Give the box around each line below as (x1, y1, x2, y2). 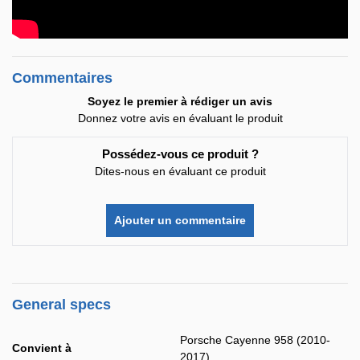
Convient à (12, 342, 75, 354)
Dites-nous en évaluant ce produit (94, 165, 266, 178)
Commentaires (12, 70, 112, 86)
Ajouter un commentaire (114, 214, 246, 227)
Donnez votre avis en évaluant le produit (77, 112, 283, 125)
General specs (12, 297, 111, 313)
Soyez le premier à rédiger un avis (88, 95, 272, 108)
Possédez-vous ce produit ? (101, 147, 259, 161)
